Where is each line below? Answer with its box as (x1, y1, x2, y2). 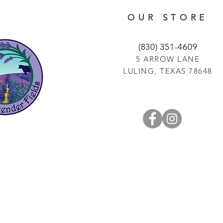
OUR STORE (127, 12, 208, 22)
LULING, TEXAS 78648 (123, 66, 213, 76)
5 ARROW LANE (136, 54, 200, 64)
